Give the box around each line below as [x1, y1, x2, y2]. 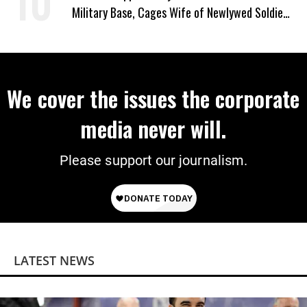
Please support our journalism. [60, 152, 247, 169]
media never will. [80, 112, 227, 145]
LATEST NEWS [14, 252, 95, 269]
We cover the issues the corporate [7, 82, 300, 114]
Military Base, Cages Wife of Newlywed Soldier [72, 3, 287, 21]
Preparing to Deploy [72, 22, 163, 40]
